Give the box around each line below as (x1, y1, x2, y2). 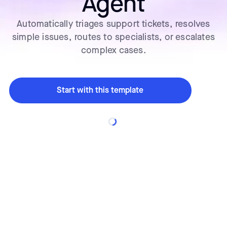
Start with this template (57, 85, 144, 95)
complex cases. (81, 45, 146, 56)
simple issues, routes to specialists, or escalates (12, 31, 215, 43)
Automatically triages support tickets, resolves (17, 18, 210, 29)
